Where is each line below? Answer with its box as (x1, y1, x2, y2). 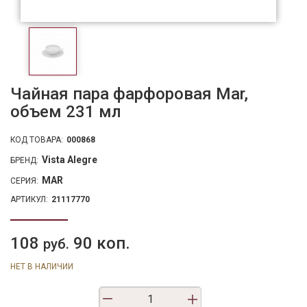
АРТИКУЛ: (10, 195, 48, 205)
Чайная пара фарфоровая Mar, (10, 84, 248, 104)
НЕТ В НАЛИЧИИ (10, 262, 73, 272)
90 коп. (69, 234, 130, 254)
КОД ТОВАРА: (10, 135, 63, 145)
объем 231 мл (10, 102, 121, 122)
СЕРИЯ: (10, 176, 38, 186)
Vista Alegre (42, 154, 97, 166)
